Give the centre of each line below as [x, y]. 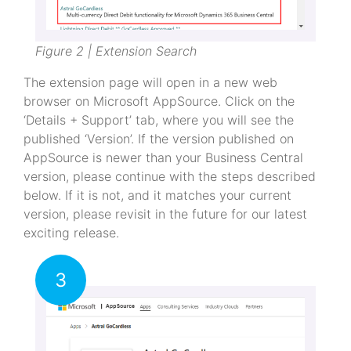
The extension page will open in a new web [150, 82]
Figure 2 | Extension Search [116, 51]
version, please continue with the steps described [170, 176]
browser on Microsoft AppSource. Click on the [159, 101]
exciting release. [71, 232]
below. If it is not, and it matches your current [157, 195]
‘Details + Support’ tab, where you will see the [159, 119]
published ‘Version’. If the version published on [159, 138]
